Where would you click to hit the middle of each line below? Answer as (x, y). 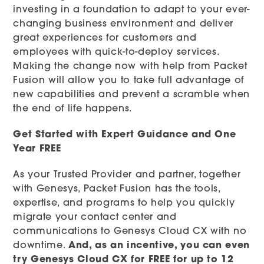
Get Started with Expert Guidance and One (125, 135)
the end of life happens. (73, 109)
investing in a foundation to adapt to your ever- (131, 10)
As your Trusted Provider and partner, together (127, 175)
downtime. (41, 246)
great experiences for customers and (105, 39)
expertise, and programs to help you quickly (124, 204)
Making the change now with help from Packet (130, 67)
